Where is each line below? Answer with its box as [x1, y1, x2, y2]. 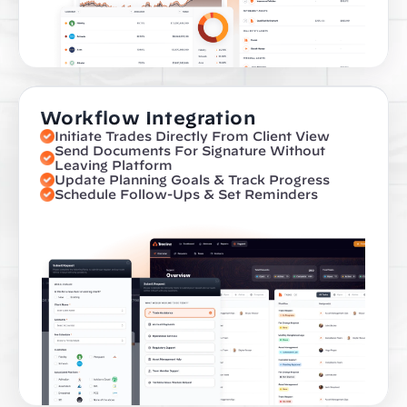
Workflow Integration [40, 107, 256, 128]
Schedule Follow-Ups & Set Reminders [55, 187, 318, 202]
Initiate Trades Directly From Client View [55, 129, 330, 144]
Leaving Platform [55, 158, 173, 173]
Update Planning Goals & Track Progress [55, 173, 330, 187]
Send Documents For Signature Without [55, 144, 325, 158]
